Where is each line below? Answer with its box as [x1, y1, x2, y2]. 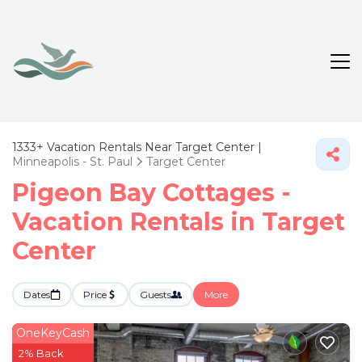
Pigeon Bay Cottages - [12, 178, 291, 208]
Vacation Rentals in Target [12, 207, 345, 237]
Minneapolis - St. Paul [12, 154, 133, 169]
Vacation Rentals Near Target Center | [44, 140, 262, 154]
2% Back [19, 347, 64, 360]
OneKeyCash [16, 326, 90, 340]
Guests [140, 288, 171, 301]
